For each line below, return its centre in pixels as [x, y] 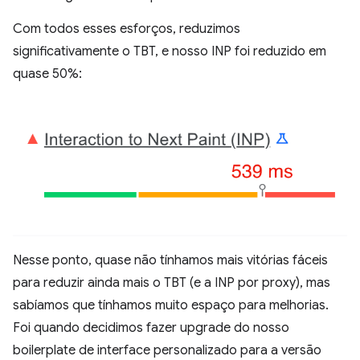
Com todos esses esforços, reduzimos [127, 29]
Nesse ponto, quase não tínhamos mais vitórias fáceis [170, 261]
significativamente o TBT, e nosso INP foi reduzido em [170, 51]
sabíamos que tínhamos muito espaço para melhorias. [171, 306]
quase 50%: [47, 74]
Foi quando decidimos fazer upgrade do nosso [151, 328]
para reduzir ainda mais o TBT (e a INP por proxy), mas [172, 283]
